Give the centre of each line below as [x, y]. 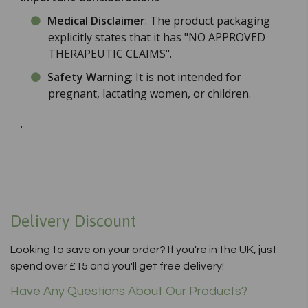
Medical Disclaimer [96, 21]
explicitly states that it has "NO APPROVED [157, 37]
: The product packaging [208, 21]
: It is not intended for [186, 77]
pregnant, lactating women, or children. [150, 94]
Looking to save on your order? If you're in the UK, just [144, 250]
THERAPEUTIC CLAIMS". [110, 54]
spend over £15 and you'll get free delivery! [117, 266]
